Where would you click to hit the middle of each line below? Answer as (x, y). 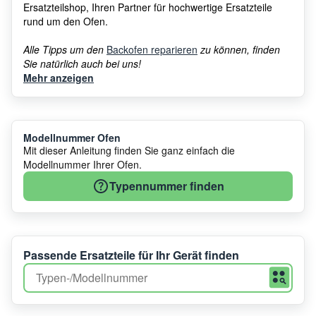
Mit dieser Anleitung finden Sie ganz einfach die (129, 150)
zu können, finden (239, 49)
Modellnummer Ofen (72, 137)
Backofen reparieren (152, 49)
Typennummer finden (166, 186)
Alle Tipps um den (65, 49)
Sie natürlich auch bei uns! (82, 63)
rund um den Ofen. (66, 21)
